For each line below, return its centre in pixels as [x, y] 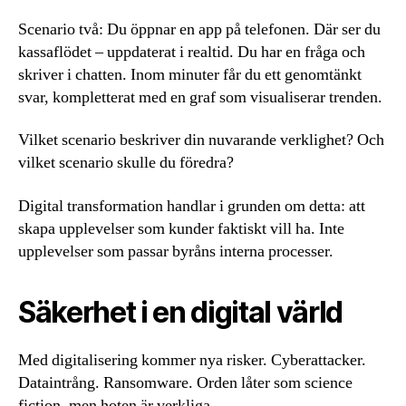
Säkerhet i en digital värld [181, 312]
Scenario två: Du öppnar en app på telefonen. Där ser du [199, 29]
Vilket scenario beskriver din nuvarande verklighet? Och [201, 140]
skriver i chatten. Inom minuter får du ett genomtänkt [190, 74]
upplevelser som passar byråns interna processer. [176, 251]
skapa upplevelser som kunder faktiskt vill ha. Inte [181, 228]
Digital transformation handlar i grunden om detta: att [192, 206]
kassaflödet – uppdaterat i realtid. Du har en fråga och [192, 52]
